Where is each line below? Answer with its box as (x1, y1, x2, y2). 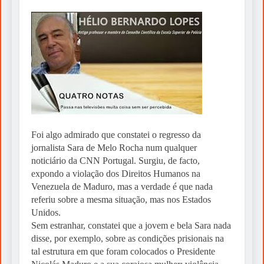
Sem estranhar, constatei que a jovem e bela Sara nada (31, 220, 231, 231)
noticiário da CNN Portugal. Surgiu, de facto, (31, 156, 200, 166)
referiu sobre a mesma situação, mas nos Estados (31, 194, 211, 205)
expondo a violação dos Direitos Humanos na (31, 169, 200, 179)
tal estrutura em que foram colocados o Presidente (31, 246, 215, 257)
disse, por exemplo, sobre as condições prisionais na (31, 233, 224, 244)
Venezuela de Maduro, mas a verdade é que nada (31, 181, 213, 192)
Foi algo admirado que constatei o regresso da (31, 130, 201, 140)
